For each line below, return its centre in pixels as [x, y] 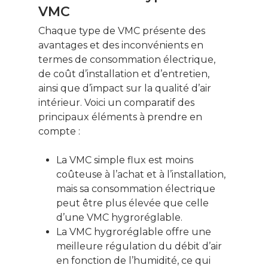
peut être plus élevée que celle [133, 203]
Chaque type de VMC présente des [122, 31]
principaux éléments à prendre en [120, 117]
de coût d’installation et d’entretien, [124, 74]
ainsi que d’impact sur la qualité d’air [125, 89]
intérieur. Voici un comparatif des [116, 103]
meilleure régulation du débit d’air [139, 246]
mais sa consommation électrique [136, 189]
